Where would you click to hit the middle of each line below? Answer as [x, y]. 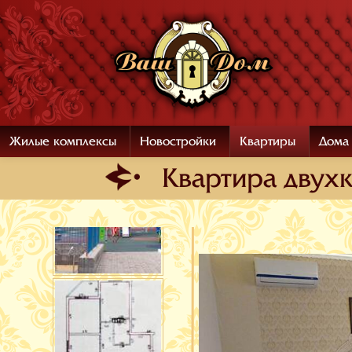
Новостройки [178, 141]
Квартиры [268, 141]
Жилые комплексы [63, 141]
